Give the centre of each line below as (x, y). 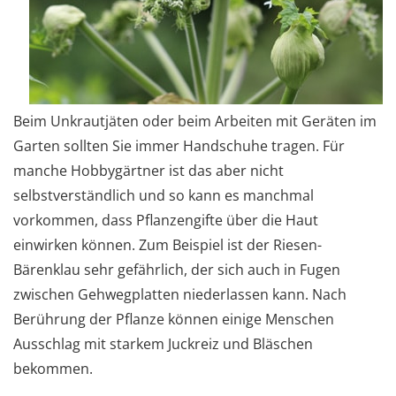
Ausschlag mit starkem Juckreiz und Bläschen (163, 343)
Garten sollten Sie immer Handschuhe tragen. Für (179, 145)
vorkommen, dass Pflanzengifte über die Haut (166, 220)
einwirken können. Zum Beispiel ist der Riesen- (168, 244)
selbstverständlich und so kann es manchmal (164, 195)
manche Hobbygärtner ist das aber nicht (148, 170)
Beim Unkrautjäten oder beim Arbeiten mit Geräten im (195, 121)
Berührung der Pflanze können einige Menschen (174, 319)
